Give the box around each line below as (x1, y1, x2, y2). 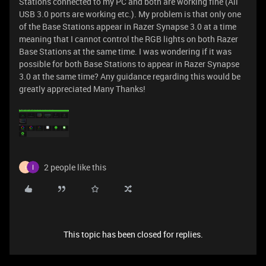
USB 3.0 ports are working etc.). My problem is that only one (19, 8, 241, 20)
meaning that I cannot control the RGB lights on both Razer (19, 33, 238, 45)
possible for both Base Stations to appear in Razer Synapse (19, 58, 239, 69)
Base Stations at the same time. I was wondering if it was (19, 46, 232, 57)
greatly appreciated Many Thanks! (19, 83, 145, 94)
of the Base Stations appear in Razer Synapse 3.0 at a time (19, 21, 236, 32)
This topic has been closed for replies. (63, 229, 203, 240)
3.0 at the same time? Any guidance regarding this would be (19, 71, 240, 82)
